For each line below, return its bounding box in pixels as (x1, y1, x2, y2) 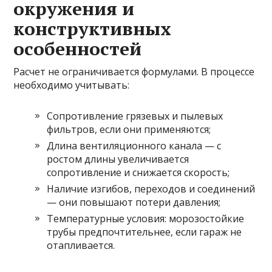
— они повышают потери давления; (47, 195, 221, 209)
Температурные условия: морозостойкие (47, 212, 245, 226)
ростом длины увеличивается (47, 152, 189, 166)
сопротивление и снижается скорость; (47, 166, 230, 180)
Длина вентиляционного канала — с (47, 139, 222, 153)
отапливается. (47, 239, 115, 253)
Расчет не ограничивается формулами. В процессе (13, 65, 255, 79)
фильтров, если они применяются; (47, 123, 211, 137)
